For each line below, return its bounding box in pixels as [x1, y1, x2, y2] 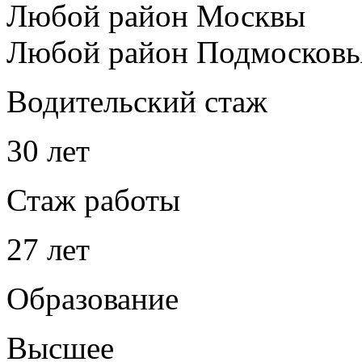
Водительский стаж [6, 83, 267, 119]
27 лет [6, 231, 90, 267]
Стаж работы [6, 182, 180, 217]
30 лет [6, 133, 90, 168]
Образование [6, 280, 179, 316]
